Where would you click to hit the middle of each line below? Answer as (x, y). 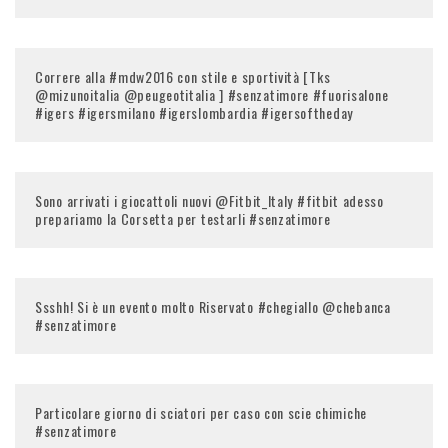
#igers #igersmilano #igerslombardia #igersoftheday (194, 112)
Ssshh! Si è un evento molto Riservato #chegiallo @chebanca (213, 306)
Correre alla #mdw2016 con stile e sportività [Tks (183, 76)
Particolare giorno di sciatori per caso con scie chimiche (201, 412)
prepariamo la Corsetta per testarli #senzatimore (183, 218)
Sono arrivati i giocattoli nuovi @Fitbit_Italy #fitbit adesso (209, 200)
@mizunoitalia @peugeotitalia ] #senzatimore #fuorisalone (212, 94)
